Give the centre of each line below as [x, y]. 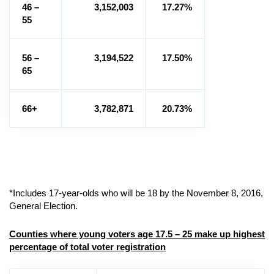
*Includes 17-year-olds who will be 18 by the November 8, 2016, [136, 193]
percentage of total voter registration [87, 247]
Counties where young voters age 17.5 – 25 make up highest [137, 234]
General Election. [45, 206]
